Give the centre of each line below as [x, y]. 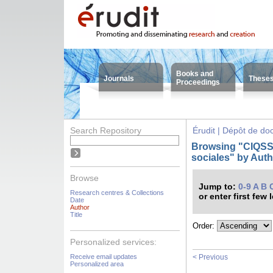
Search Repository [106, 130]
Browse [84, 178]
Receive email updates [104, 257]
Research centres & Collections [117, 193]
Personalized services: [113, 242]
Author [80, 207]
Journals [119, 79]
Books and [195, 74]
